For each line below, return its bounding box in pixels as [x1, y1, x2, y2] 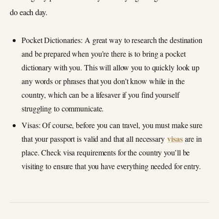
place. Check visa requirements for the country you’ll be [22, 147, 190, 157]
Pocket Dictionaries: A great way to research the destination [22, 34, 202, 45]
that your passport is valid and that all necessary [22, 133, 167, 144]
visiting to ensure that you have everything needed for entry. [22, 160, 201, 171]
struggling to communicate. [22, 103, 104, 113]
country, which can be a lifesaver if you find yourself [22, 89, 179, 100]
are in [182, 133, 202, 144]
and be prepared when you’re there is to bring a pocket [22, 48, 186, 59]
